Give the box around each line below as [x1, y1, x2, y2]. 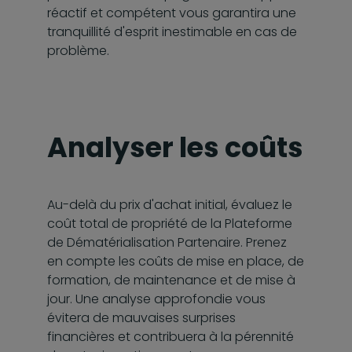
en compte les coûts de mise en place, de [47, 251, 304, 270]
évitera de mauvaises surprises [47, 308, 236, 327]
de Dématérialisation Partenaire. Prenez [47, 233, 287, 251]
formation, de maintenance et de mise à [47, 270, 295, 289]
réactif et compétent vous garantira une [47, 3, 296, 22]
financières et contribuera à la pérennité [47, 327, 294, 346]
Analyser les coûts [47, 127, 303, 167]
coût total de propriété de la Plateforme [47, 214, 292, 233]
